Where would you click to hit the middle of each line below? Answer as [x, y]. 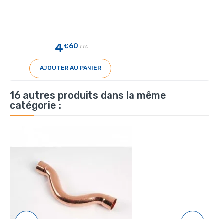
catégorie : [35, 105]
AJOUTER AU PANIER [70, 68]
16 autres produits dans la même [88, 95]
